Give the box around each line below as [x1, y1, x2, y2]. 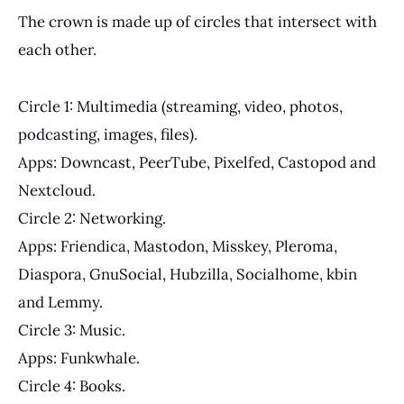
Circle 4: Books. [18, 376, 125, 397]
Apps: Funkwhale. [18, 348, 140, 369]
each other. [18, 40, 96, 60]
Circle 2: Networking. [18, 208, 166, 229]
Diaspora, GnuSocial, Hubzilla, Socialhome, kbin [18, 264, 357, 285]
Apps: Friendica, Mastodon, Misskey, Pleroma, [18, 236, 337, 257]
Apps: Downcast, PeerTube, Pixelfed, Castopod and [18, 152, 376, 173]
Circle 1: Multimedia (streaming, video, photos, [18, 96, 343, 117]
